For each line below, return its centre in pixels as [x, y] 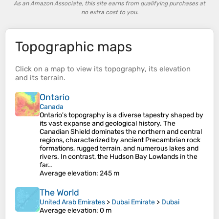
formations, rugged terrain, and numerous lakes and [119, 148]
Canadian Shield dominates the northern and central [121, 132]
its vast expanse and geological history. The [108, 123]
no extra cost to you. [109, 12]
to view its [85, 69]
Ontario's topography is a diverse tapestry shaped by [121, 115]
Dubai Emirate [133, 202]
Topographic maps [74, 47]
